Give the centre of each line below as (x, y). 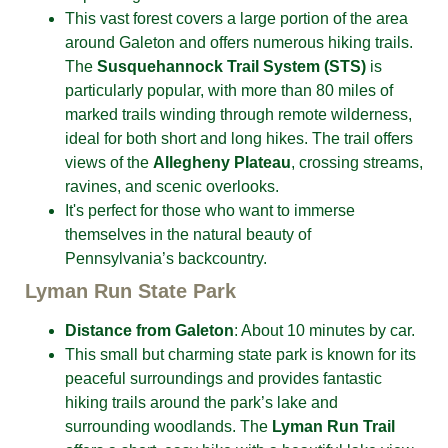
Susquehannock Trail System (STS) (231, 66)
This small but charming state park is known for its (240, 354)
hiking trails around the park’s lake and (201, 402)
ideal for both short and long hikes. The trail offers (239, 138)
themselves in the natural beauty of (188, 234)
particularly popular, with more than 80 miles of (229, 90)
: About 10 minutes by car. (324, 330)
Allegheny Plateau (222, 162)
